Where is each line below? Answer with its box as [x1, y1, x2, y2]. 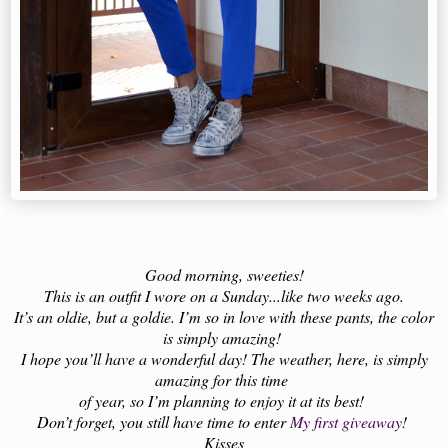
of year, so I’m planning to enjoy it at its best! [79, 390, 369, 412]
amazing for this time [155, 369, 293, 391]
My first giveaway [289, 411, 402, 433]
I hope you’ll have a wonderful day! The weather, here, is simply [20, 348, 428, 370]
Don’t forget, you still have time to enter [36, 411, 290, 433]
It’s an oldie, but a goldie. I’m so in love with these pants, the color [14, 306, 434, 328]
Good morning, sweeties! [144, 264, 304, 286]
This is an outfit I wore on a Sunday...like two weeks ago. [39, 285, 409, 307]
